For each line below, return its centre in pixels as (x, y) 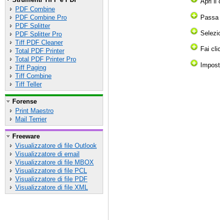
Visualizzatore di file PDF (51, 179)
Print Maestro (34, 111)
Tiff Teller (28, 84)
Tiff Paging (31, 68)
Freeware (26, 136)
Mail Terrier (31, 119)
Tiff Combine (33, 76)
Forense (25, 101)
